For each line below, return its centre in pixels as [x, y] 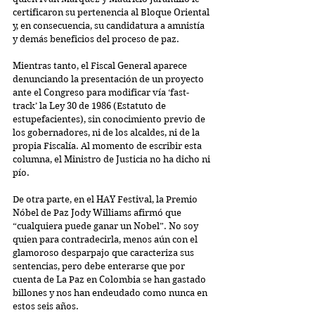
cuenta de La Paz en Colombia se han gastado [110, 279]
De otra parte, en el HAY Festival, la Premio [106, 199]
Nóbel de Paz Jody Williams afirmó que [98, 212]
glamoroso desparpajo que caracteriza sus [104, 252]
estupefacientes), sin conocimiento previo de [110, 119]
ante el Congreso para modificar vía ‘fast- [101, 92]
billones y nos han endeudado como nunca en [111, 292]
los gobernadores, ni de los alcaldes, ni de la [107, 132]
